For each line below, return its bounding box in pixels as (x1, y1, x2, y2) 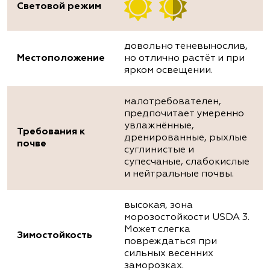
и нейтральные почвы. (124, 169, 234, 180)
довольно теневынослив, (124, 42, 248, 52)
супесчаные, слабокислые (124, 157, 250, 168)
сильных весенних (124, 249, 213, 259)
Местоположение (17, 54, 105, 64)
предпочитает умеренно (124, 109, 244, 119)
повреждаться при (124, 237, 217, 247)
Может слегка (124, 225, 190, 235)
